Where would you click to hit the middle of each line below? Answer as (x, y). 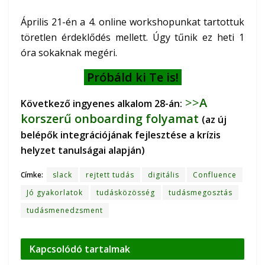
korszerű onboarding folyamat (110, 119)
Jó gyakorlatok (55, 193)
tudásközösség (126, 193)
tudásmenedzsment (65, 211)
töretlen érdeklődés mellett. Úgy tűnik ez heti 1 (132, 38)
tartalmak (107, 249)
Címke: (32, 175)
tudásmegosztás (201, 193)
